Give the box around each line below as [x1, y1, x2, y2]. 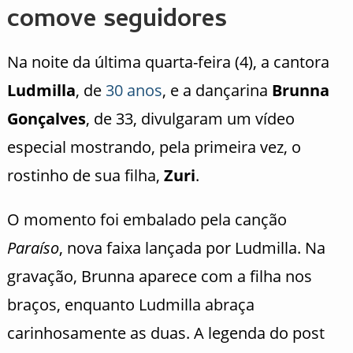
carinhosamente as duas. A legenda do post [6, 322, 325, 344]
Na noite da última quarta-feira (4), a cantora [6, 51, 329, 73]
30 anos [105, 80, 162, 102]
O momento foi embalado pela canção [6, 209, 287, 231]
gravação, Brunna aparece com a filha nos [6, 266, 312, 288]
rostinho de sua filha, [6, 165, 164, 187]
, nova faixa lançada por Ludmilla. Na [58, 237, 325, 259]
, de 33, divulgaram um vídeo [85, 108, 295, 130]
